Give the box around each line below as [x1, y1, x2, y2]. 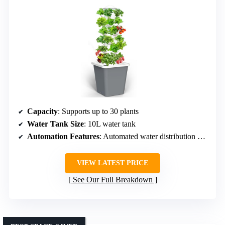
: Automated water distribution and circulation [99, 132, 197, 141]
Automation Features [27, 132, 99, 141]
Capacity [27, 107, 58, 116]
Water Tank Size [27, 120, 84, 129]
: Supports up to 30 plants [58, 107, 139, 116]
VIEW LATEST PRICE [77, 159, 148, 167]
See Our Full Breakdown [72, 175, 153, 184]
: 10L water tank [84, 120, 136, 129]
